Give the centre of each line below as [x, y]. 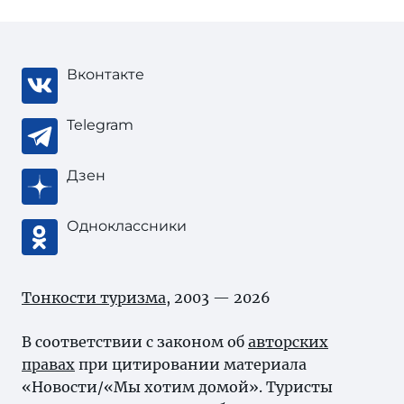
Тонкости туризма [94, 298]
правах [48, 364]
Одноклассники [127, 226]
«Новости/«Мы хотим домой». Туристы [177, 387]
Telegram [100, 125]
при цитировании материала [191, 364]
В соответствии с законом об [135, 342]
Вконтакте [106, 74]
